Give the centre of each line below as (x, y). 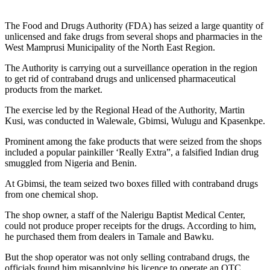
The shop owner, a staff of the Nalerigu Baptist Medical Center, (125, 215)
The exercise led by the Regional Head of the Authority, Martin (125, 110)
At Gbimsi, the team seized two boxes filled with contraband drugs (131, 183)
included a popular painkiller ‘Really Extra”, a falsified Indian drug (132, 152)
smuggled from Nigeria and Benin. (71, 163)
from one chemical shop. (52, 194)
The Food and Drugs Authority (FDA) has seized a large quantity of (134, 25)
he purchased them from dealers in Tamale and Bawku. (109, 236)
